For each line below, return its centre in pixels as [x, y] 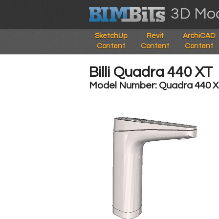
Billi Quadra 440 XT [151, 72]
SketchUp [111, 36]
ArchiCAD [199, 36]
